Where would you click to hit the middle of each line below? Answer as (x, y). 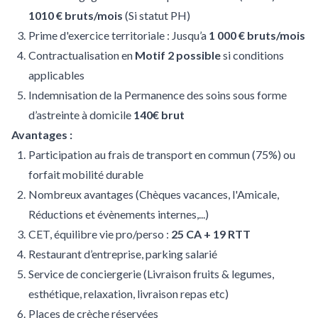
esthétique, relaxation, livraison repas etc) (128, 294)
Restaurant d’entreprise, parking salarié (123, 254)
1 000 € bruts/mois (257, 35)
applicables (56, 75)
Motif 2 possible (178, 55)
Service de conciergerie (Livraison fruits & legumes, (151, 274)
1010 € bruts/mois (77, 15)
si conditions (252, 55)
